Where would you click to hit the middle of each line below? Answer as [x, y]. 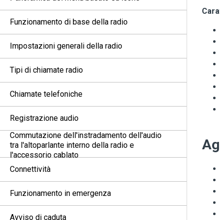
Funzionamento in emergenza [60, 193]
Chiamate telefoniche [46, 94]
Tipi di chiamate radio [46, 70]
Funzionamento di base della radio [69, 22]
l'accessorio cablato [44, 155]
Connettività [30, 169]
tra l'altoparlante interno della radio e [72, 145]
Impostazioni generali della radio [66, 46]
